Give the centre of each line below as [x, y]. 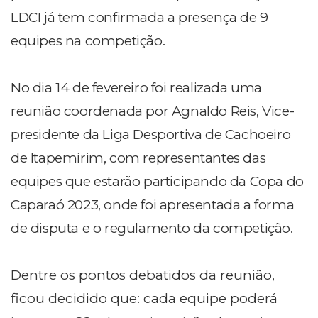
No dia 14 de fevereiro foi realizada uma [137, 88]
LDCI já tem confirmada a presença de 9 [139, 18]
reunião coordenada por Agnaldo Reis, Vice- [153, 111]
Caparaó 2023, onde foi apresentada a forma [153, 205]
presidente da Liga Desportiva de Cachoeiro [151, 135]
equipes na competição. [88, 41]
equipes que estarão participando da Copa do [157, 182]
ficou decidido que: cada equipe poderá [144, 299]
